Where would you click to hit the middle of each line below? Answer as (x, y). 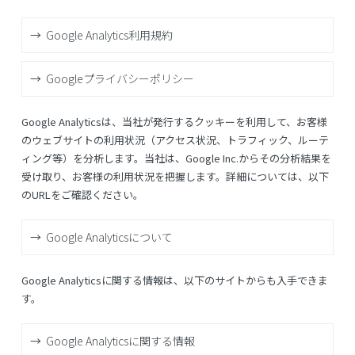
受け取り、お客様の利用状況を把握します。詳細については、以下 (175, 176)
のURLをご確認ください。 (82, 194)
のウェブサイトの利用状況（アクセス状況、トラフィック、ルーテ (175, 139)
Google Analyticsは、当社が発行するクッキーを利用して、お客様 (174, 121)
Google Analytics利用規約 (109, 34)
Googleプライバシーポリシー (120, 78)
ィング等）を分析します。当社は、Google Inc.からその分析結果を (176, 158)
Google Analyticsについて (109, 237)
